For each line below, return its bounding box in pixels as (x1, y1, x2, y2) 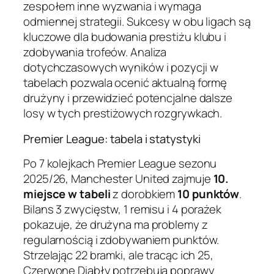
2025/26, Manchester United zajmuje (23, 171, 213, 187)
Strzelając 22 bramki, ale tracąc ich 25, (23, 247, 213, 264)
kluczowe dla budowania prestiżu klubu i (23, 29, 227, 45)
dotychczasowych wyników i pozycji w (23, 59, 218, 76)
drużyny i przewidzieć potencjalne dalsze (23, 90, 232, 106)
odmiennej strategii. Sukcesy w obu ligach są (23, 13, 251, 30)
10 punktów (177, 186, 240, 202)
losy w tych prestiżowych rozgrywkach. (23, 105, 223, 122)
